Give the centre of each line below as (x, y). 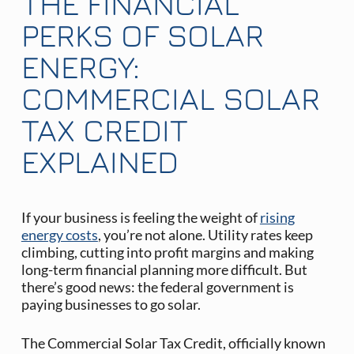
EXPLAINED (100, 162)
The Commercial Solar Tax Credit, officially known (173, 343)
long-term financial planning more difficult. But (164, 270)
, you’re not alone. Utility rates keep (205, 235)
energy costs (59, 235)
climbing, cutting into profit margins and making (167, 252)
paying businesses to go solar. (111, 305)
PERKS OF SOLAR (142, 35)
